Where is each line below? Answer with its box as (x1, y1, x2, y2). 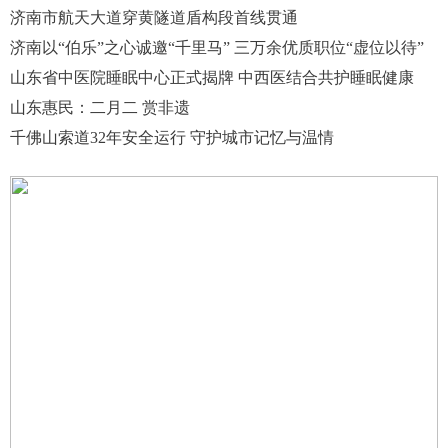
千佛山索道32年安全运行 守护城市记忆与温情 (10, 128, 334, 146)
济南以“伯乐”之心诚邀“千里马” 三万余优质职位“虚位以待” (10, 38, 424, 56)
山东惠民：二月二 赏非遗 (10, 98, 190, 116)
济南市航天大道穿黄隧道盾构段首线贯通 (10, 8, 298, 26)
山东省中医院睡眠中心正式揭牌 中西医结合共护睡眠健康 (10, 68, 414, 86)
